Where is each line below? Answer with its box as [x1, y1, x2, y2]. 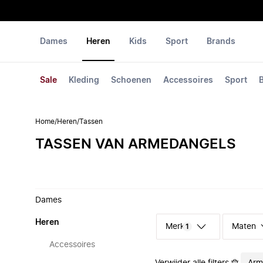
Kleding [69, 76, 99, 85]
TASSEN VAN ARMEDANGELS [35, 137, 236, 151]
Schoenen [111, 76, 151, 85]
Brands [207, 38, 235, 46]
